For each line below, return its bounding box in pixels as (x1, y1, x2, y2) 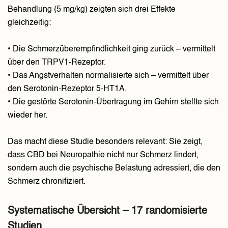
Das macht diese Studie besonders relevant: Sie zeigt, (8, 138, 203, 147)
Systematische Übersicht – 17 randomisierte (8, 206, 207, 217)
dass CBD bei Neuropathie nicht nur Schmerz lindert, (8, 151, 198, 160)
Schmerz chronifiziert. (8, 178, 85, 186)
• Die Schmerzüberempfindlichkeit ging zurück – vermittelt (8, 45, 215, 54)
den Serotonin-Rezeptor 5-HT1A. (8, 85, 127, 94)
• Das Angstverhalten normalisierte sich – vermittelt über (8, 72, 209, 80)
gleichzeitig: (8, 19, 51, 27)
